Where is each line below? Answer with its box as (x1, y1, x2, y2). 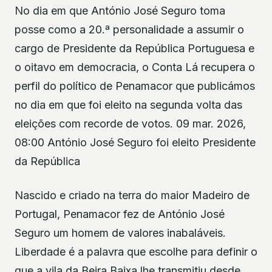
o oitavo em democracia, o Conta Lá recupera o (15, 61, 255, 74)
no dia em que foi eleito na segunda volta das (15, 98, 242, 112)
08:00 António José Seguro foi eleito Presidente (15, 136, 256, 149)
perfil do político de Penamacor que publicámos (15, 80, 255, 93)
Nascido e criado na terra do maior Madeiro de (15, 188, 250, 202)
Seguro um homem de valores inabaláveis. (15, 226, 226, 239)
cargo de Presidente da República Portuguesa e (15, 42, 254, 55)
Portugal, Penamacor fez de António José (15, 207, 225, 220)
